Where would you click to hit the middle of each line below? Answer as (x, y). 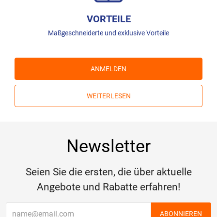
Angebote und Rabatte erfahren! (108, 187)
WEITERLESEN (108, 96)
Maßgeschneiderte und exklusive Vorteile (108, 33)
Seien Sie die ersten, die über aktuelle (108, 172)
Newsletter (108, 147)
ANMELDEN (108, 69)
